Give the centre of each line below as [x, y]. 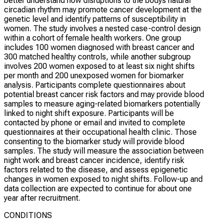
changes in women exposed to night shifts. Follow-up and [103, 179]
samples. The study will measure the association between [104, 151]
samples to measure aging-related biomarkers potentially [102, 104]
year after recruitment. [42, 198]
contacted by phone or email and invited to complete [95, 123]
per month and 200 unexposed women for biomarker [94, 76]
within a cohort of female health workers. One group [93, 38]
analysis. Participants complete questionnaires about [95, 85]
